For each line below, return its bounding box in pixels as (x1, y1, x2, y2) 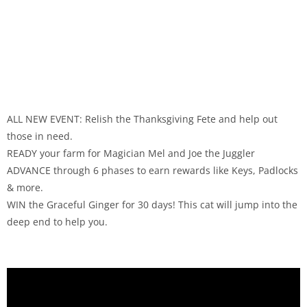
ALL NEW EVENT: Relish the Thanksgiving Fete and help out (7, 112, 278, 125)
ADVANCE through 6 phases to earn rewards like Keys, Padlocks (7, 164, 298, 177)
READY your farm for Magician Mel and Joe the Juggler (7, 147, 255, 160)
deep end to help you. (7, 215, 108, 228)
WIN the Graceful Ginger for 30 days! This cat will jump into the (7, 198, 297, 211)
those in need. (7, 130, 73, 143)
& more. (7, 181, 43, 194)
